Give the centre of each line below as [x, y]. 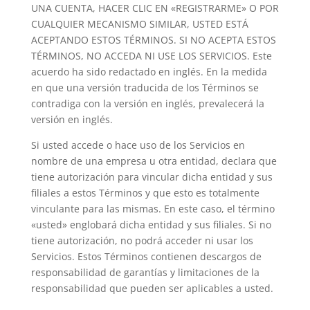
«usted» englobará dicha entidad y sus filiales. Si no [151, 225]
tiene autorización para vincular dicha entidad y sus [152, 177]
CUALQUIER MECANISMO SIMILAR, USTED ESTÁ [139, 24]
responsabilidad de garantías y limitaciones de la [145, 272]
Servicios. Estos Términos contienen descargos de [146, 256]
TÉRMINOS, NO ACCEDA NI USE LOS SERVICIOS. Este [151, 56]
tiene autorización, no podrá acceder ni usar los [142, 240]
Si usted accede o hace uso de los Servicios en [138, 145]
